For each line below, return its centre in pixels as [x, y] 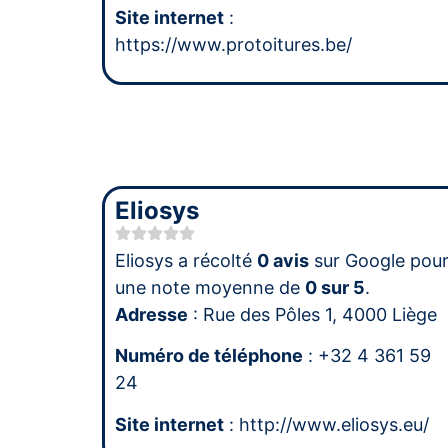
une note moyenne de [210, 288]
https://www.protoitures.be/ [233, 44]
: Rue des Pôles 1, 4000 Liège [312, 315]
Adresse [151, 315]
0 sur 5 [335, 288]
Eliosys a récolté [186, 261]
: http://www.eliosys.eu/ [326, 424]
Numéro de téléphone [209, 356]
